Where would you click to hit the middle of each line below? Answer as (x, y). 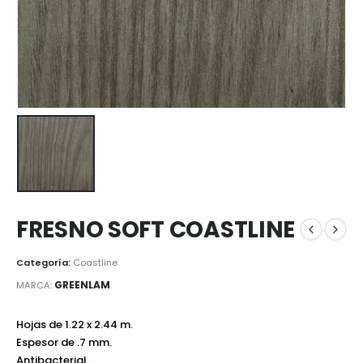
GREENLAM (82, 284)
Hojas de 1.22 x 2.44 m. (75, 324)
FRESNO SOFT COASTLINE (156, 229)
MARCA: (34, 285)
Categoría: (45, 263)
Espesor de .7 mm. (64, 342)
